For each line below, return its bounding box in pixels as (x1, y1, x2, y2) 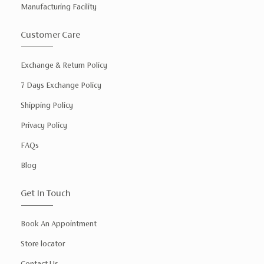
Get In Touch (21, 187, 71, 198)
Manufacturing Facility (21, 2, 97, 11)
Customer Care (21, 29, 80, 39)
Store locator (21, 239, 65, 248)
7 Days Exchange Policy (21, 80, 101, 90)
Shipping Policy (21, 100, 73, 110)
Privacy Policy (21, 120, 67, 130)
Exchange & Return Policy (21, 60, 107, 70)
